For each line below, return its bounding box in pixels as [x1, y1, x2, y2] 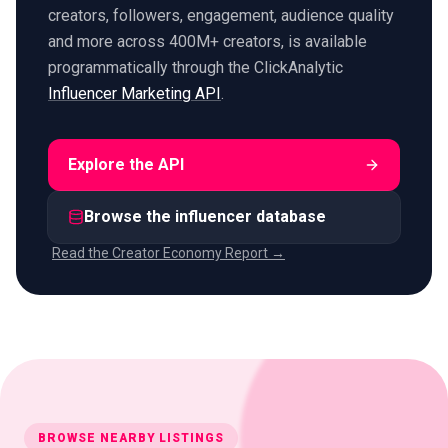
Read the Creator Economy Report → [52, 244, 285, 261]
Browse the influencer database [84, 206, 326, 226]
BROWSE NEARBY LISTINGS [38, 430, 225, 445]
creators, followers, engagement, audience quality [48, 5, 394, 25]
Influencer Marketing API [48, 83, 221, 103]
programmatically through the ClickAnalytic [48, 57, 343, 77]
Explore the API [68, 154, 184, 174]
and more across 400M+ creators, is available [48, 31, 367, 51]
